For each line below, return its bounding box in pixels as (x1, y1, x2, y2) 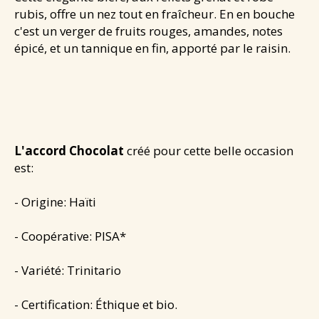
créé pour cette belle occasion (124, 142, 293, 159)
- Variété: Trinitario (14, 261, 124, 278)
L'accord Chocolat (14, 142, 124, 159)
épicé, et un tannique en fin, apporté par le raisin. (14, 39, 291, 56)
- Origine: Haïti (14, 193, 96, 210)
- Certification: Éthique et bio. (14, 296, 177, 313)
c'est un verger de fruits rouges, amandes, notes (14, 22, 283, 39)
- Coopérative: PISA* (14, 227, 129, 244)
